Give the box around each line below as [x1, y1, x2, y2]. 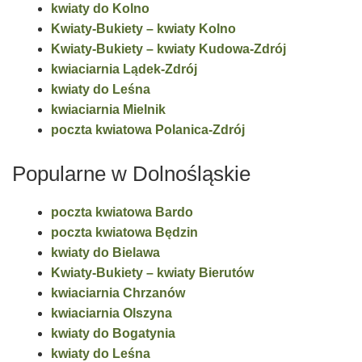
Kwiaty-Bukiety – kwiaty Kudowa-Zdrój [51, 41, 286, 56]
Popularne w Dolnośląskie [12, 162, 250, 186]
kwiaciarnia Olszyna [51, 306, 172, 321]
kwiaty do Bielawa [51, 246, 160, 260]
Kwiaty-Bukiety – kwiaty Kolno [51, 21, 236, 36]
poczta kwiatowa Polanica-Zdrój [51, 122, 245, 137]
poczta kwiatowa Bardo [51, 205, 193, 220]
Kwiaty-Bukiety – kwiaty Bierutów [51, 266, 254, 280]
